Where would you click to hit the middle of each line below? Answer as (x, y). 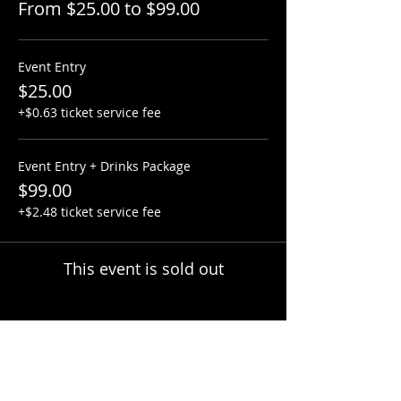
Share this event (99, 368)
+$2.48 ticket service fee (90, 212)
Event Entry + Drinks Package (104, 166)
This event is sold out (143, 269)
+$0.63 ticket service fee (90, 112)
